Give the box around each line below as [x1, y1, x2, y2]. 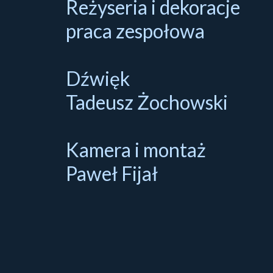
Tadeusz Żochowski [65, 90, 228, 114]
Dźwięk [65, 66, 130, 90]
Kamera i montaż [65, 137, 206, 161]
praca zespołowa [65, 18, 205, 43]
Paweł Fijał [65, 161, 158, 185]
